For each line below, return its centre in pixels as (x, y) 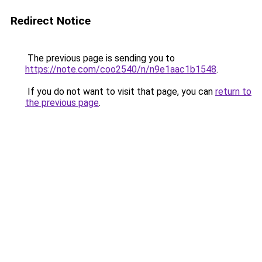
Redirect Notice (51, 21)
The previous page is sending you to (100, 58)
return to (233, 92)
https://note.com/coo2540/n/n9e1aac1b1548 (121, 69)
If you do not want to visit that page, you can (120, 92)
